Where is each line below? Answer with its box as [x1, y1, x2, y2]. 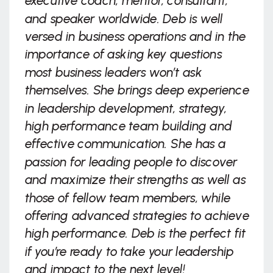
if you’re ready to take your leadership [24, 244, 234, 260]
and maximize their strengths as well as [24, 172, 246, 188]
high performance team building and [24, 118, 232, 134]
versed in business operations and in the [24, 29, 246, 44]
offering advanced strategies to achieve [24, 208, 249, 224]
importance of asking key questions [24, 46, 222, 62]
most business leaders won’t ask [24, 65, 202, 80]
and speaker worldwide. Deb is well [24, 10, 223, 27]
